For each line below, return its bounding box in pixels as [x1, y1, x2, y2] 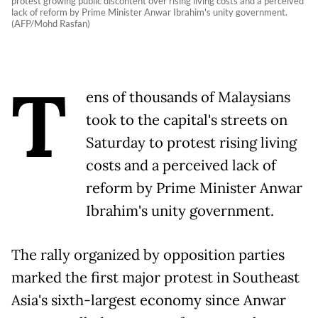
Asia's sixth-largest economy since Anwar [11, 291, 286, 310]
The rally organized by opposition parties [11, 246, 285, 265]
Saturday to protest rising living [86, 133, 297, 153]
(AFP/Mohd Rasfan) [11, 18, 90, 30]
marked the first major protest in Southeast [11, 268, 300, 287]
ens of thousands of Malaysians [86, 88, 290, 107]
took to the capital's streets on [86, 111, 287, 130]
